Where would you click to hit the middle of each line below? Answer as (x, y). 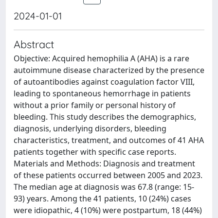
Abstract (34, 44)
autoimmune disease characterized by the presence (109, 70)
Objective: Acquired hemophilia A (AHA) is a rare (101, 58)
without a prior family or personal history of (95, 105)
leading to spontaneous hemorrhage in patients (102, 93)
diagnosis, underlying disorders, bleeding (90, 128)
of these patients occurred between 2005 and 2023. (108, 175)
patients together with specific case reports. (95, 152)
